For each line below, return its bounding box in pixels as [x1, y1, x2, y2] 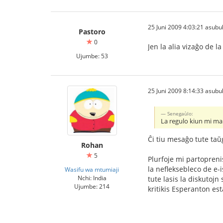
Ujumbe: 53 [76, 51, 108, 60]
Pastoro [78, 26, 106, 36]
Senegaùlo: [167, 110, 194, 117]
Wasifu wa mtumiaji [65, 165, 119, 173]
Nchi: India [77, 173, 107, 182]
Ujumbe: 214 [74, 182, 110, 190]
